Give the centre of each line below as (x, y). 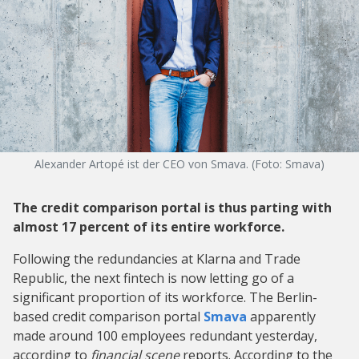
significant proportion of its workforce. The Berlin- (165, 297)
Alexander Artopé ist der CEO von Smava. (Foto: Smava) (179, 163)
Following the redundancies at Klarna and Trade (157, 258)
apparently (281, 316)
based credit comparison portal (108, 316)
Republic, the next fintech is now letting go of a (153, 278)
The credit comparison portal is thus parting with (172, 207)
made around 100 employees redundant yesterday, (165, 335)
